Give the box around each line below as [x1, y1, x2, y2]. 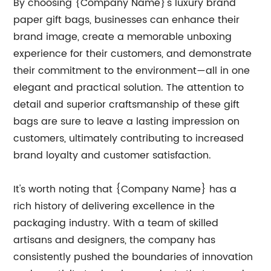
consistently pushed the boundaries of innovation [13, 249, 253, 265]
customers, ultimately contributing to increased [13, 131, 244, 146]
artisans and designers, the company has [13, 232, 216, 248]
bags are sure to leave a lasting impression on [13, 114, 240, 129]
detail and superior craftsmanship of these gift [13, 97, 240, 113]
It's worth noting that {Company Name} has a [13, 181, 237, 197]
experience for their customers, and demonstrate [13, 46, 252, 62]
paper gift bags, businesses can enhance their [13, 12, 240, 28]
